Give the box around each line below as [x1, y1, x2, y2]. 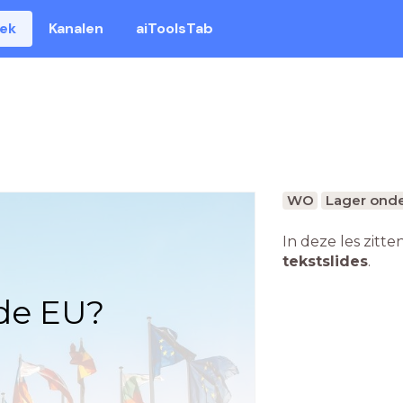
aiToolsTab [136, 19, 214, 38]
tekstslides [282, 253, 368, 270]
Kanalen [49, 19, 104, 38]
